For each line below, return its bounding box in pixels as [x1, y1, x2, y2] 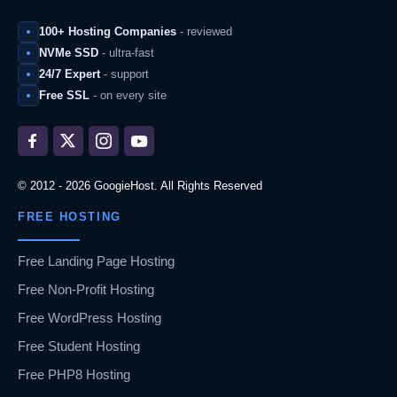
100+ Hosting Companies [39, 25, 176, 39]
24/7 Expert [39, 67, 100, 82]
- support [100, 67, 149, 82]
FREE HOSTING [18, 210, 121, 224]
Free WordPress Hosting [18, 310, 161, 326]
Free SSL [39, 89, 90, 103]
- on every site [90, 89, 167, 103]
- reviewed [176, 25, 232, 39]
